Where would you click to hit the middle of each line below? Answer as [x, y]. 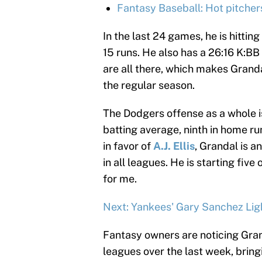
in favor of [128, 146]
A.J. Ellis [174, 146]
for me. [120, 179]
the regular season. [149, 85]
